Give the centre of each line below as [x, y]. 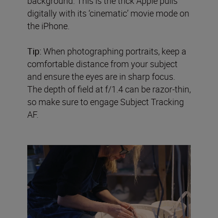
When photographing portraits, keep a [114, 51]
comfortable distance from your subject [102, 64]
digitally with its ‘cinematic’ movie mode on [108, 13]
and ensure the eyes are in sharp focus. [101, 76]
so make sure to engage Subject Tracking [106, 101]
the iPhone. [48, 26]
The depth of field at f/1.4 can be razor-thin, [109, 89]
